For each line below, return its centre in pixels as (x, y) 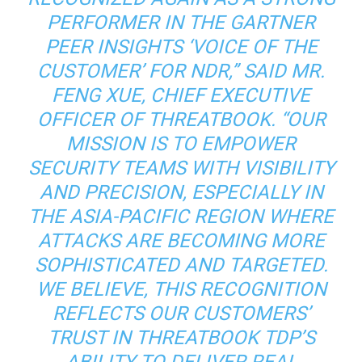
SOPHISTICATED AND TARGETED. (181, 265)
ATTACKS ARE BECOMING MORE (181, 241)
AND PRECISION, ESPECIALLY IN (181, 192)
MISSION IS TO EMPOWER (181, 144)
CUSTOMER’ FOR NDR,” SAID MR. (181, 71)
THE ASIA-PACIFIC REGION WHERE (181, 217)
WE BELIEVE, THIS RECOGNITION (181, 289)
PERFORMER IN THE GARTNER (181, 23)
